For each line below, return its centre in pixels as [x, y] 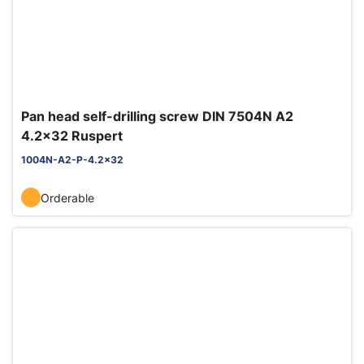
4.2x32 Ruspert [72, 136]
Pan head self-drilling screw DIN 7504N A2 [157, 116]
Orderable [67, 197]
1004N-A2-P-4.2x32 [72, 160]
